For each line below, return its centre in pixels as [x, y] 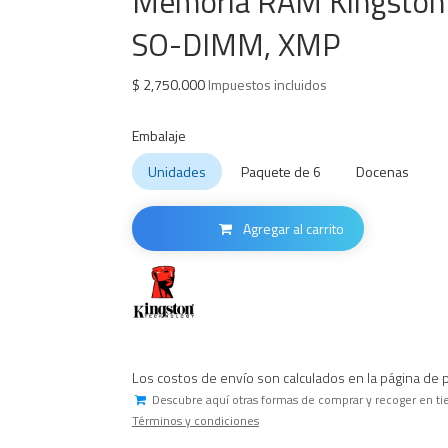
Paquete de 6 [281, 171]
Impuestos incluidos [266, 84]
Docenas [382, 171]
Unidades [177, 171]
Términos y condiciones [195, 420]
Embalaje [159, 135]
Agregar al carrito [292, 228]
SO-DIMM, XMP [236, 44]
